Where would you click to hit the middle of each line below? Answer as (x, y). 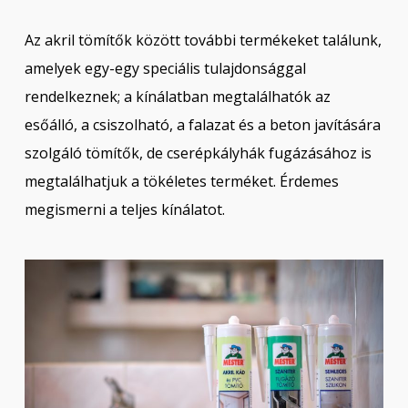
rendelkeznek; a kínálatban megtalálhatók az (177, 97)
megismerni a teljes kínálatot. (124, 209)
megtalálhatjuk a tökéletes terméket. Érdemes (181, 181)
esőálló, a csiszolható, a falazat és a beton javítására (202, 125)
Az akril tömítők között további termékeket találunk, (203, 40)
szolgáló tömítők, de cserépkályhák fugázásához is (198, 153)
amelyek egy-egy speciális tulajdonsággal (165, 68)
